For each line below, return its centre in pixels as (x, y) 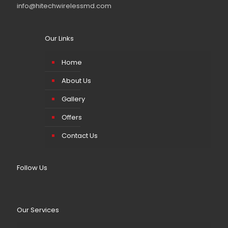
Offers (72, 117)
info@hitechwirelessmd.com (64, 6)
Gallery (73, 99)
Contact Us (80, 136)
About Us (76, 81)
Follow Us (32, 168)
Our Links (59, 38)
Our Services (38, 210)
